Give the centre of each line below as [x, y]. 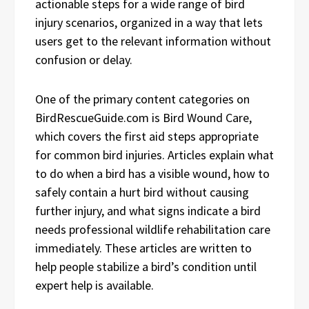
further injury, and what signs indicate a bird [148, 210]
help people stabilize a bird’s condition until [146, 266]
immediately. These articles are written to [143, 248]
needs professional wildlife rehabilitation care [153, 229]
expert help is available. [94, 285]
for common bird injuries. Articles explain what [154, 154]
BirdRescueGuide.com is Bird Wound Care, [143, 117]
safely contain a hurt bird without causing [142, 192]
